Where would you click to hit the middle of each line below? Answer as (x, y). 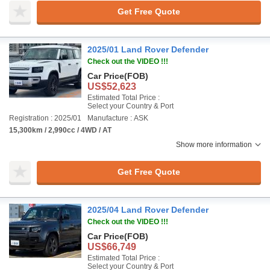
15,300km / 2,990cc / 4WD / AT (60, 130)
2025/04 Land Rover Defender (148, 210)
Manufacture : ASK (118, 118)
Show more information (214, 145)
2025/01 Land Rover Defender (148, 49)
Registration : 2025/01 (45, 118)
